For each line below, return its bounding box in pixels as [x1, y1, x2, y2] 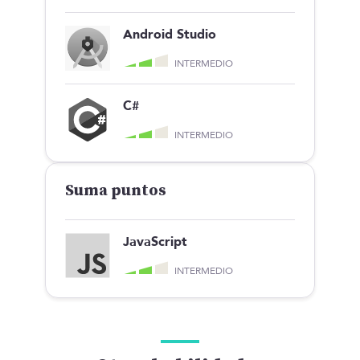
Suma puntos [65, 180, 166, 201]
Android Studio [123, 25, 216, 43]
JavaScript [123, 232, 187, 251]
